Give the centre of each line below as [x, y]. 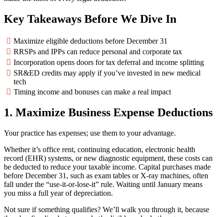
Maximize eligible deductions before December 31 [91, 41]
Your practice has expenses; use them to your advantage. [90, 133]
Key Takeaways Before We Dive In [90, 19]
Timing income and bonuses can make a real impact [92, 92]
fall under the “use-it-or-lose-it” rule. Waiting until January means [103, 185]
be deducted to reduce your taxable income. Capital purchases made [107, 167]
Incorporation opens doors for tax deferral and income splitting [109, 62]
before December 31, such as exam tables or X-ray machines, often [106, 176]
